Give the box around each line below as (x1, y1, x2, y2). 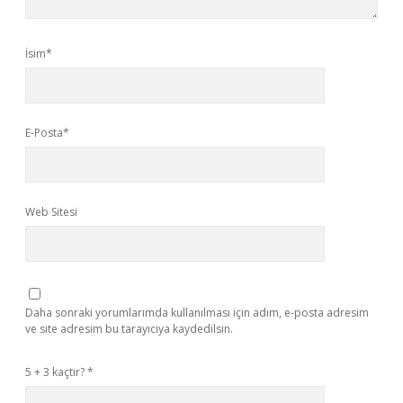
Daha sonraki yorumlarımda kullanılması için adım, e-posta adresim (25, 305, 369, 320)
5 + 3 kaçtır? (25, 364, 87, 380)
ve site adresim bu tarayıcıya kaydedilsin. (25, 321, 233, 336)
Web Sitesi (25, 204, 77, 219)
